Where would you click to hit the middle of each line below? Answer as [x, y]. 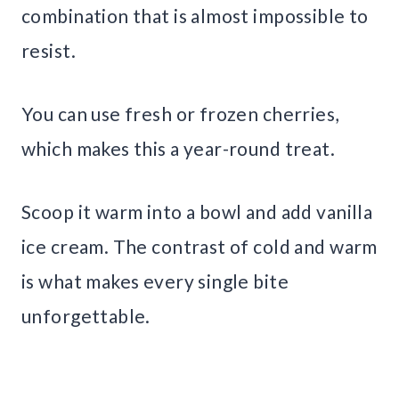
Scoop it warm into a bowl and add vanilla [197, 212]
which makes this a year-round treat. [179, 149]
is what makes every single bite [155, 281]
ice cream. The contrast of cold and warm [199, 247]
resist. [49, 51]
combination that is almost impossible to [195, 16]
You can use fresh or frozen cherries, [180, 114]
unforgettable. [86, 316]
